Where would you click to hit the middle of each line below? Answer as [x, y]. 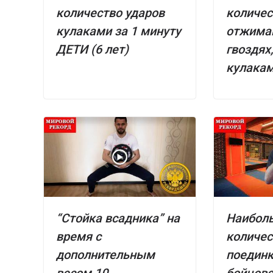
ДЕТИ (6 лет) [92, 50]
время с [79, 237]
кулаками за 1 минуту [119, 31]
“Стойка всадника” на [118, 218]
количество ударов [110, 13]
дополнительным [105, 255]
